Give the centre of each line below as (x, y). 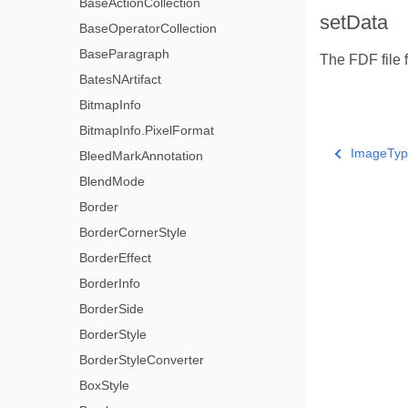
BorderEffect (116, 258)
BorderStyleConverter (142, 360)
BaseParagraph (125, 54)
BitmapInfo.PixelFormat (147, 130)
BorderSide (112, 309)
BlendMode (112, 181)
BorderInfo (110, 283)
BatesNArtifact (121, 79)
